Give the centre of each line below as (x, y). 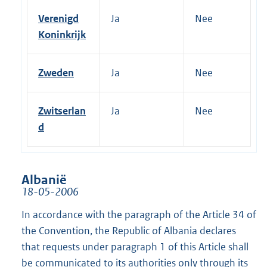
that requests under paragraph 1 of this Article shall (135, 246)
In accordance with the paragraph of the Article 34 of (139, 214)
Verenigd (58, 18)
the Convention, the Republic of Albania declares (129, 230)
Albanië (44, 180)
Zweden (56, 72)
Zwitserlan (62, 111)
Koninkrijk (62, 34)
